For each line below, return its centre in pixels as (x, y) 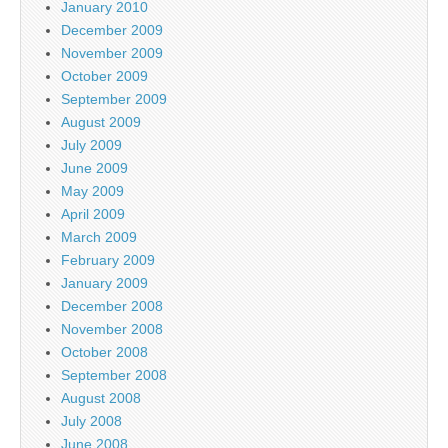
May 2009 (92, 190)
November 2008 (112, 328)
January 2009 (104, 282)
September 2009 (114, 98)
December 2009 (112, 29)
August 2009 (101, 121)
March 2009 (99, 236)
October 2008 (104, 351)
